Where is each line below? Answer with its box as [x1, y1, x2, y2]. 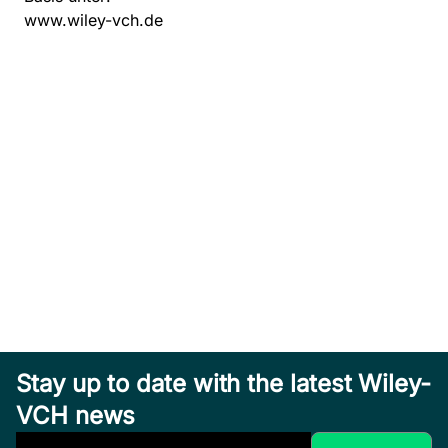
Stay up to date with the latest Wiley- [16, 369, 431, 399]
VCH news [16, 401, 136, 431]
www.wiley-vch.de [24, 10, 163, 31]
